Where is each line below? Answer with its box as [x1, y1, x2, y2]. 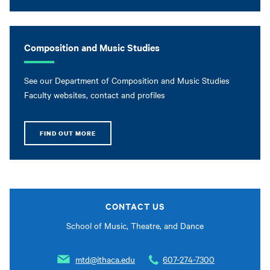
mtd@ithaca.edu [75, 253, 135, 266]
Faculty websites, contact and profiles [24, 89, 165, 101]
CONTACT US [105, 199, 165, 213]
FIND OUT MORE [40, 129, 96, 138]
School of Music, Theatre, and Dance [66, 219, 204, 232]
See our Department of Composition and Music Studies [24, 74, 230, 87]
